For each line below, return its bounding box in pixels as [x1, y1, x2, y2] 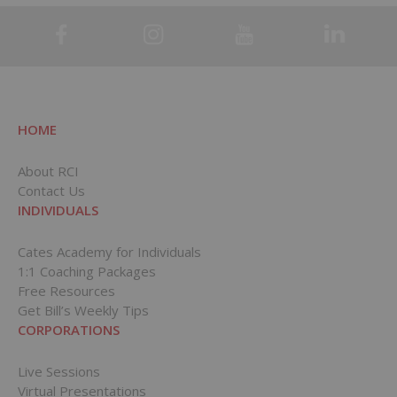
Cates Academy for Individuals [17, 242, 201, 261]
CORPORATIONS [17, 320, 120, 339]
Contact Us [17, 181, 85, 199]
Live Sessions [17, 362, 100, 380]
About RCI [17, 161, 79, 180]
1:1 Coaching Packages [17, 261, 156, 280]
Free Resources [17, 281, 115, 300]
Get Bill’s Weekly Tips [17, 300, 149, 319]
